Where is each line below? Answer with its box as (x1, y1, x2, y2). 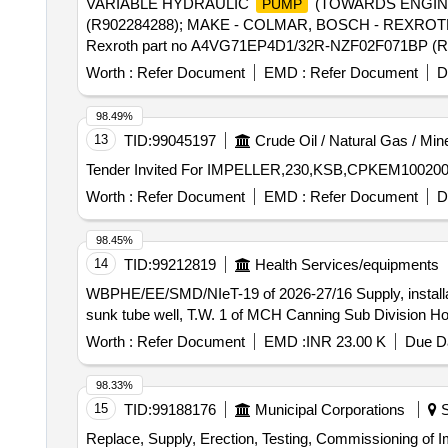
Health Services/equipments (254, 256, 439, 273)
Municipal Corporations (254, 401, 405, 418)
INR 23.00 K (305, 333, 386, 350)
